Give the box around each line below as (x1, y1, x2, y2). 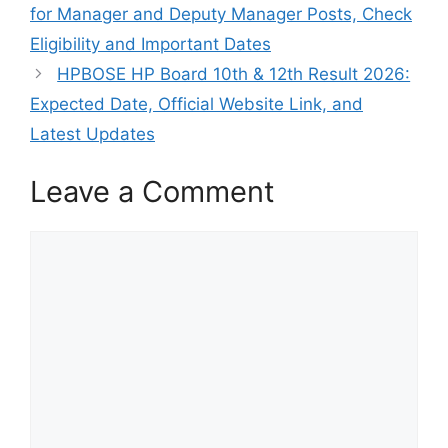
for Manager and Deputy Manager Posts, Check (30, 4, 412, 25)
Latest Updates (30, 124, 155, 145)
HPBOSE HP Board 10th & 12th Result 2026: (57, 64, 411, 85)
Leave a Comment (30, 173, 275, 209)
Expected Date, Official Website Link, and (30, 94, 363, 115)
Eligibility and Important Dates (30, 34, 271, 55)
